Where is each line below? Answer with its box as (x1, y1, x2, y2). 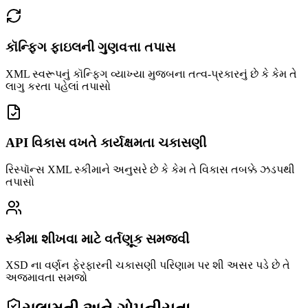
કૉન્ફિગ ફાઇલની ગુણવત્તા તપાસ (5, 39, 175, 54)
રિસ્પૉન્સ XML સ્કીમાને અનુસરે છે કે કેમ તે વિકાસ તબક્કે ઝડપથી (5, 164, 295, 176)
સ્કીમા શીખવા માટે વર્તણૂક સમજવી (5, 231, 189, 246)
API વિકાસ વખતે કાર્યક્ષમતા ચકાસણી (5, 135, 206, 151)
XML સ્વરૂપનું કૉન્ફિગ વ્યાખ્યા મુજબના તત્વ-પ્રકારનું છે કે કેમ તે (5, 67, 297, 80)
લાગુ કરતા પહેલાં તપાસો (5, 80, 111, 92)
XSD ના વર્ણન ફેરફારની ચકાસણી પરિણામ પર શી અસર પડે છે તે (5, 259, 290, 272)
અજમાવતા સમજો (5, 272, 87, 284)
